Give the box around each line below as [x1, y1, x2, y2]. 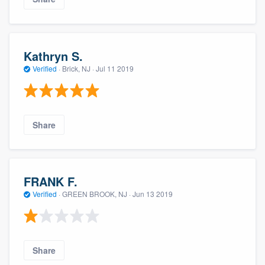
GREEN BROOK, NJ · [60, 189, 132, 199]
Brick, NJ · [60, 63, 96, 74]
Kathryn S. [24, 47, 83, 65]
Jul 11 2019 [96, 63, 134, 74]
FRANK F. [24, 173, 77, 190]
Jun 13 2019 [132, 189, 173, 199]
